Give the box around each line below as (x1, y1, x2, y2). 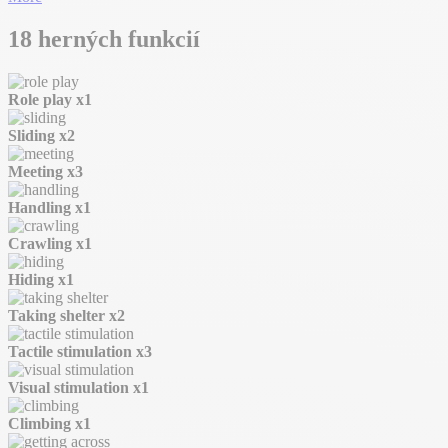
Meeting (8, 163, 67, 181)
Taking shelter (8, 307, 109, 325)
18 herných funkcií (8, 26, 200, 53)
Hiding (8, 271, 58, 289)
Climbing (8, 415, 75, 433)
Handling (8, 199, 75, 217)
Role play (8, 91, 76, 109)
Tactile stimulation (8, 343, 136, 361)
